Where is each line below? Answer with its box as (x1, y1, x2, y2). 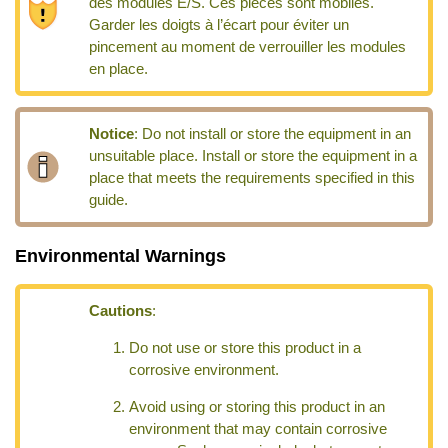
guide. (89, 192, 129, 209)
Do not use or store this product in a (129, 339, 362, 356)
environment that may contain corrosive (129, 420, 388, 437)
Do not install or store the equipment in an (142, 126, 412, 143)
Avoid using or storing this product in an (129, 398, 386, 415)
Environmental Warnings (14, 245, 226, 266)
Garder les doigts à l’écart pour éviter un (89, 17, 350, 34)
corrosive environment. (129, 361, 280, 378)
